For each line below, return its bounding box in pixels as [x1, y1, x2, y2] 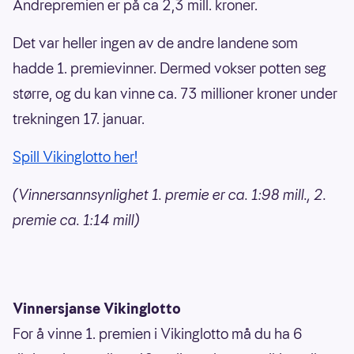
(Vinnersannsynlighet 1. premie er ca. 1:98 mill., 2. [13, 185, 326, 205]
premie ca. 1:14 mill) [13, 210, 140, 231]
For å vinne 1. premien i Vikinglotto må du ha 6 [13, 324, 303, 345]
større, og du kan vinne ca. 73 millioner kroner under [13, 84, 337, 104]
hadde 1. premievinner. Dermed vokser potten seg [13, 58, 326, 79]
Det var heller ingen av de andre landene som [13, 33, 298, 54]
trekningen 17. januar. [13, 109, 145, 130]
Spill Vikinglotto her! [13, 147, 137, 168]
